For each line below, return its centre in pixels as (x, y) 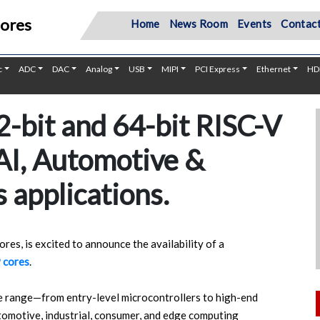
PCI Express (218, 69)
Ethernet (274, 69)
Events (255, 24)
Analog (99, 69)
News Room (199, 24)
